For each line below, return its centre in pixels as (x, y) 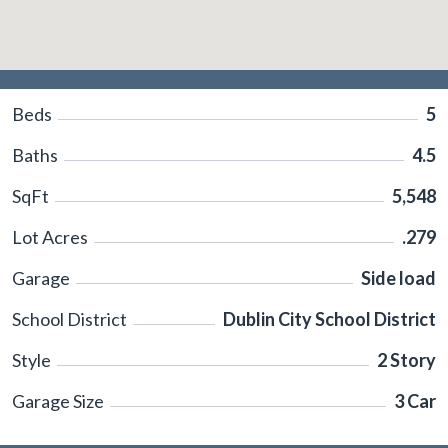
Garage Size (58, 401)
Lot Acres (50, 237)
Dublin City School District (329, 319)
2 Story (406, 360)
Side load (398, 278)
